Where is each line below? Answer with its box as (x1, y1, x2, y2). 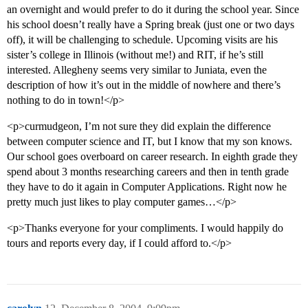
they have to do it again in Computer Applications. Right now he (7, 181, 287, 193)
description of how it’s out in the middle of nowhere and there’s (7, 79, 280, 91)
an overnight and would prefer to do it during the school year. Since (7, 3, 299, 16)
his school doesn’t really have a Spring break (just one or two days (7, 19, 294, 31)
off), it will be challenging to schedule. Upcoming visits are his (7, 34, 278, 46)
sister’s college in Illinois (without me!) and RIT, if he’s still (7, 49, 263, 61)
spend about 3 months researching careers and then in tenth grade (7, 166, 289, 178)
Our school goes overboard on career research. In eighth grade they (7, 151, 298, 163)
